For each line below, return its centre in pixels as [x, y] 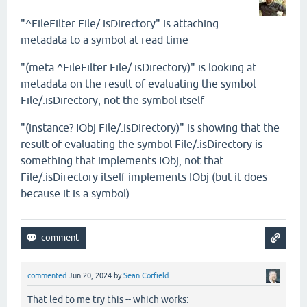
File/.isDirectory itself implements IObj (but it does [144, 177]
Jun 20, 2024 [90, 276]
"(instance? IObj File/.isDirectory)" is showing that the [150, 128]
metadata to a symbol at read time [105, 40]
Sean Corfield [146, 276]
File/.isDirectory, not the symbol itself [112, 100]
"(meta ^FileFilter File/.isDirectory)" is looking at [138, 67]
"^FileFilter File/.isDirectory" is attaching [120, 24]
